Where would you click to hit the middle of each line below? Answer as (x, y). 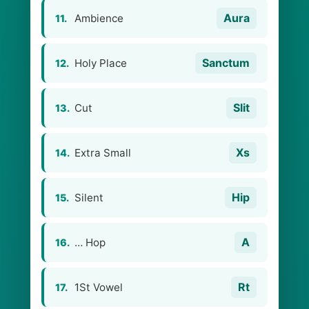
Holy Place (101, 63)
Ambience (99, 18)
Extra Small (103, 153)
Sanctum (226, 63)
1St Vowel (99, 287)
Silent (89, 198)
